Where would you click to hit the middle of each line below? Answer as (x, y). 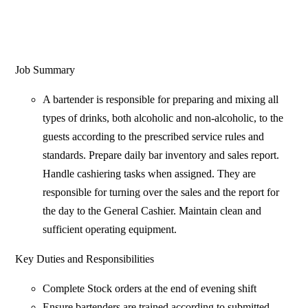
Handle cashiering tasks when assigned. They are (150, 174)
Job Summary (45, 70)
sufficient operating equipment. (110, 230)
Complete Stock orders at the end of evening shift (150, 289)
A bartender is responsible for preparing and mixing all (161, 100)
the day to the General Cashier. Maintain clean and (152, 211)
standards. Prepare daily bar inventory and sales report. (161, 155)
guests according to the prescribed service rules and (154, 137)
